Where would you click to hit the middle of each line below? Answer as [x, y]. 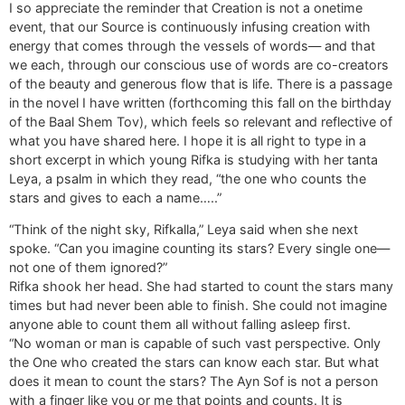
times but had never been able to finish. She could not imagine [198, 306]
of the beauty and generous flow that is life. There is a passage [201, 83]
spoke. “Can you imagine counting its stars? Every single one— [199, 249]
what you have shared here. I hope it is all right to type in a [188, 140]
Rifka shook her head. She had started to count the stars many [201, 287]
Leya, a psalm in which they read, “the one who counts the [188, 178]
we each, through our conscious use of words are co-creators [199, 64]
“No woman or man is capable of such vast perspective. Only [195, 344]
